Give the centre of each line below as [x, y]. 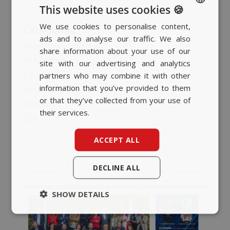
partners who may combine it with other [115, 75]
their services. [65, 112]
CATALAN [185, 59]
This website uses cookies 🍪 [112, 9]
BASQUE [184, 42]
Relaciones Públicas [62, 45]
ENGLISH [185, 77]
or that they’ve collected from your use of [115, 100]
